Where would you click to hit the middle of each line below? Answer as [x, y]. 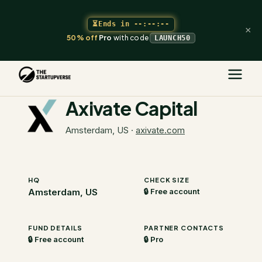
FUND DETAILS [55, 228]
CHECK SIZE [167, 180]
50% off [82, 37]
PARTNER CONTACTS [184, 228]
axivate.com [160, 130]
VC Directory [109, 67]
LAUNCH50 [172, 38]
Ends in [114, 24]
